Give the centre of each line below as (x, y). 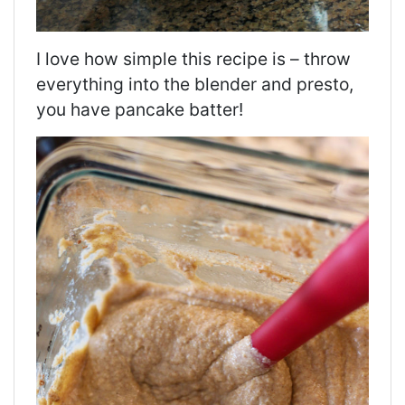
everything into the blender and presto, (195, 84)
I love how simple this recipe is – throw (193, 58)
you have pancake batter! (140, 109)
